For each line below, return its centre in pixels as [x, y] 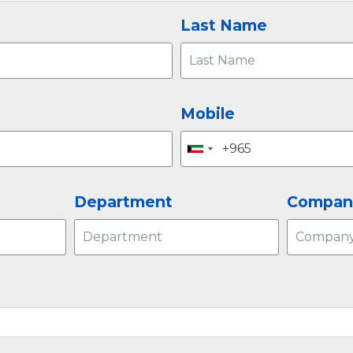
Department [123, 201]
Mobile [208, 113]
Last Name [224, 25]
